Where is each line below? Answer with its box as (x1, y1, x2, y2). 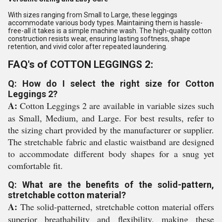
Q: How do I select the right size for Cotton (8, 78, 214, 89)
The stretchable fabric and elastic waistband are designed (8, 136, 214, 148)
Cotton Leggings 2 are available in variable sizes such (17, 100, 214, 111)
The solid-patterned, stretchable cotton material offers (17, 201, 214, 213)
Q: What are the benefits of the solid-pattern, (8, 179, 214, 190)
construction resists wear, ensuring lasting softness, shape (8, 35, 190, 43)
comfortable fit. (8, 160, 63, 171)
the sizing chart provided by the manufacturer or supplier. (8, 124, 214, 136)
